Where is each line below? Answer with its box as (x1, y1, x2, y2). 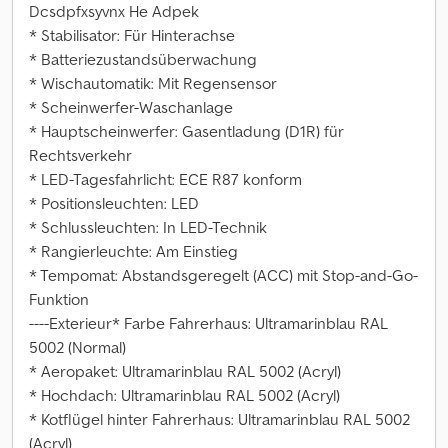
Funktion (29, 289, 89, 309)
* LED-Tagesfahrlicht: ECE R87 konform (29, 169, 302, 189)
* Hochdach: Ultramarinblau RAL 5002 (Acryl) (29, 385, 340, 405)
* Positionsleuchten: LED (29, 193, 199, 213)
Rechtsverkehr (29, 145, 132, 165)
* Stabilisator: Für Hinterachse (29, 25, 235, 45)
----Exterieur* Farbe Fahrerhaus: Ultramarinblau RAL (29, 313, 388, 333)
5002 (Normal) (29, 337, 126, 357)
